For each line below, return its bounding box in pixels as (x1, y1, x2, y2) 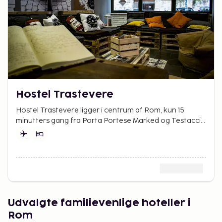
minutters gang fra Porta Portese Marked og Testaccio (16, 116, 206, 125)
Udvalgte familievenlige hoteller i (8, 198, 191, 209)
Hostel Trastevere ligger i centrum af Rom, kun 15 (16, 106, 184, 115)
